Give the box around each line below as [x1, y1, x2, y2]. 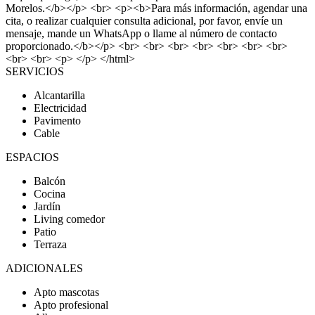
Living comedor [34, 213, 105, 225]
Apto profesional [34, 299, 108, 311]
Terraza [34, 238, 67, 250]
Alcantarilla [34, 89, 85, 101]
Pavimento [34, 115, 81, 127]
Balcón [34, 175, 65, 187]
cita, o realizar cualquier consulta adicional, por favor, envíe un [6, 15, 283, 27]
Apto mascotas [34, 286, 99, 298]
